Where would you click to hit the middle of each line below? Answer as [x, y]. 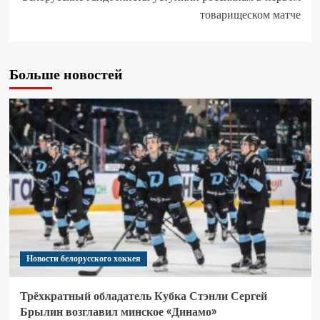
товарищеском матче [250, 15]
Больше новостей [66, 74]
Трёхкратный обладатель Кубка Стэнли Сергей [143, 296]
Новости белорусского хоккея [83, 259]
